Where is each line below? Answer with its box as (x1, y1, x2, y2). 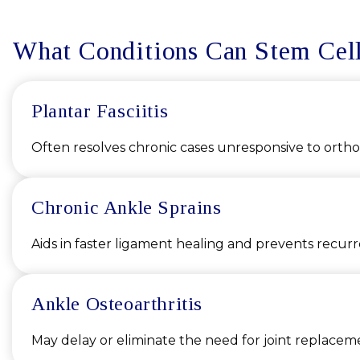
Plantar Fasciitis (31, 100, 169, 122)
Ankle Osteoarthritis (31, 293, 202, 315)
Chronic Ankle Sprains (31, 197, 222, 219)
